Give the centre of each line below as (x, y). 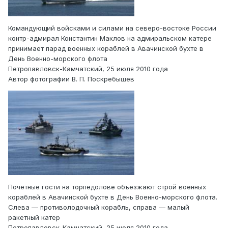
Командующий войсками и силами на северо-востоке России (112, 28)
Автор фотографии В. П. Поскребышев (71, 79)
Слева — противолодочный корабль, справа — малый (99, 207)
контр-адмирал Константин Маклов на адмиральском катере (110, 38)
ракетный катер (34, 218)
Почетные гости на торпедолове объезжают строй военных (107, 187)
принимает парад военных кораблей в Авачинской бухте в (106, 48)
